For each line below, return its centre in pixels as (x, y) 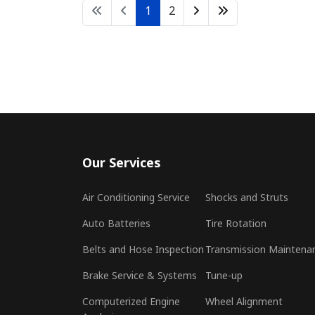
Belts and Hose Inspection (143, 251)
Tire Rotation (236, 225)
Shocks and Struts (247, 199)
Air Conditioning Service (136, 199)
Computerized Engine (131, 303)
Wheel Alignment (244, 303)
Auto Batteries (116, 225)
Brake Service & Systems (140, 277)
